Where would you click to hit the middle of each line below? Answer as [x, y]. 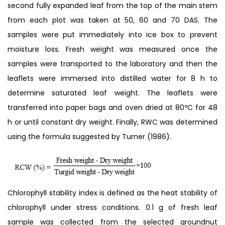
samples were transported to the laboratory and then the [113, 64]
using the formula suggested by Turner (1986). [89, 136]
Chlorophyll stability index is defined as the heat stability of [113, 193]
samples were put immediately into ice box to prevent [113, 34]
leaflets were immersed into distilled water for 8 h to [113, 78]
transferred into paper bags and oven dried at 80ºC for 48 [113, 107]
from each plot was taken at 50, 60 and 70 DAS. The [113, 20]
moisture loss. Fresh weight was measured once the [113, 49]
